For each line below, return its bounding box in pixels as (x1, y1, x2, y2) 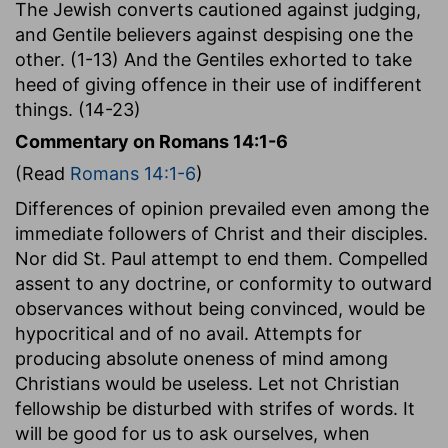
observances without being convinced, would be (15, 297, 425, 319)
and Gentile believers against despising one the (15, 23, 413, 45)
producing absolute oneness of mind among (15, 347, 388, 369)
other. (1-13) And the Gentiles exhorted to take (15, 48, 412, 70)
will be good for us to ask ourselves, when (15, 422, 370, 444)
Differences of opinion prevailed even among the (15, 197, 429, 219)
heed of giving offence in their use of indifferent (15, 73, 422, 95)
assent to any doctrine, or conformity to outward (15, 272, 432, 294)
